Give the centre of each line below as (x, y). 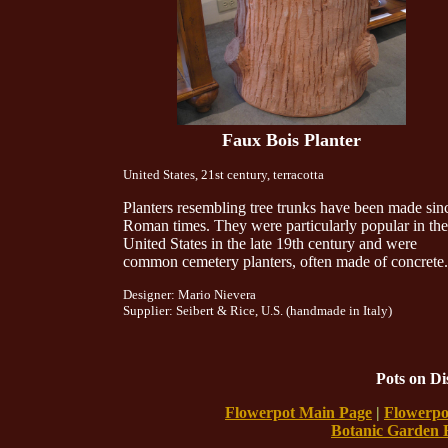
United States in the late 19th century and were (269, 243)
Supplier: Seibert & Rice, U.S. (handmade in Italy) (257, 310)
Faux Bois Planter (291, 140)
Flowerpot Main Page (298, 412)
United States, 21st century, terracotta (223, 174)
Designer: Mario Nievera (189, 294)
